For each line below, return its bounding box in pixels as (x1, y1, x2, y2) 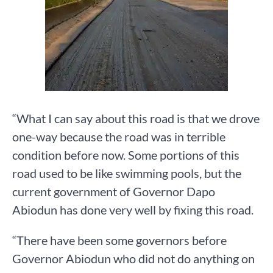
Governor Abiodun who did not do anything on (12, 251, 255, 266)
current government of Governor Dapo (12, 184, 215, 199)
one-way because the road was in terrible (12, 129, 225, 144)
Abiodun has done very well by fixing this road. (12, 202, 253, 218)
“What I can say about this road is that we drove (12, 111, 260, 126)
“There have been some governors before (12, 233, 227, 248)
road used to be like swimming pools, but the (12, 166, 241, 181)
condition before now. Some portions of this (12, 147, 239, 163)
